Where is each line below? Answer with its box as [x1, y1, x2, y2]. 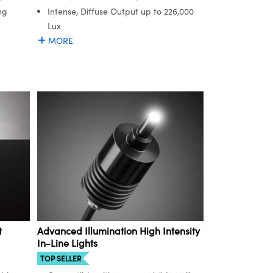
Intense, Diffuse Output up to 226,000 [48, 5, 194, 18]
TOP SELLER [40, 253, 81, 263]
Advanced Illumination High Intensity [37, 224, 200, 237]
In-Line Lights [37, 236, 97, 249]
